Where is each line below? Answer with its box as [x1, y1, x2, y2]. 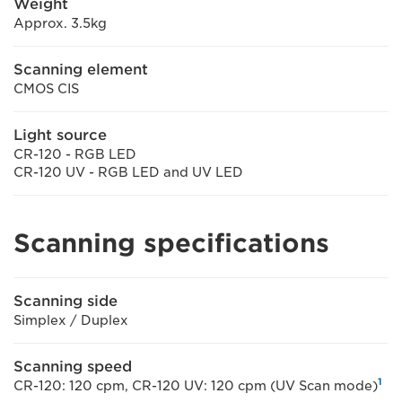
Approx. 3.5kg [13, 15, 107, 31]
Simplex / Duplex [13, 312, 128, 328]
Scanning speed [13, 357, 132, 375]
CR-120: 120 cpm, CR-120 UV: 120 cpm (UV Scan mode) [13, 378, 378, 393]
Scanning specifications [13, 227, 329, 258]
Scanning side [13, 292, 118, 310]
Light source [13, 126, 107, 144]
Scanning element [13, 60, 148, 78]
